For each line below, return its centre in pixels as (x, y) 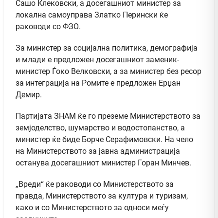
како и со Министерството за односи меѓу (92, 207)
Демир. (29, 94)
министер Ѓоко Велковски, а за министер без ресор (109, 71)
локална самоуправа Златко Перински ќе (92, 15)
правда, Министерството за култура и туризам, (102, 196)
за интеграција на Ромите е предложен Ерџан (98, 83)
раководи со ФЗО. (48, 26)
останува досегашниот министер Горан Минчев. (103, 163)
